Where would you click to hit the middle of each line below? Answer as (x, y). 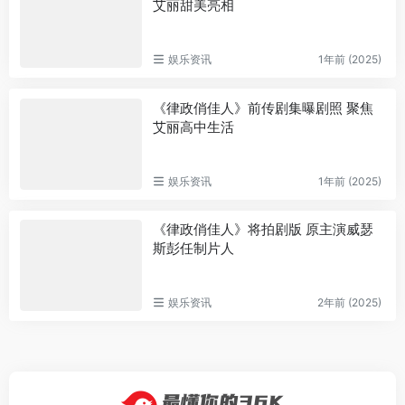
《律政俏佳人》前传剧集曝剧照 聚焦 (263, 108)
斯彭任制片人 (193, 249)
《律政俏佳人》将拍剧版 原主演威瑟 (263, 230)
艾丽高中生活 (193, 127)
